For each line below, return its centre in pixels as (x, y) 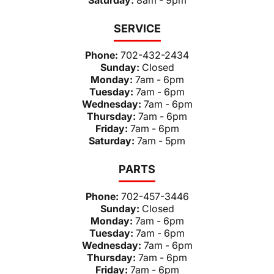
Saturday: (113, 141)
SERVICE (137, 28)
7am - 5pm (161, 141)
